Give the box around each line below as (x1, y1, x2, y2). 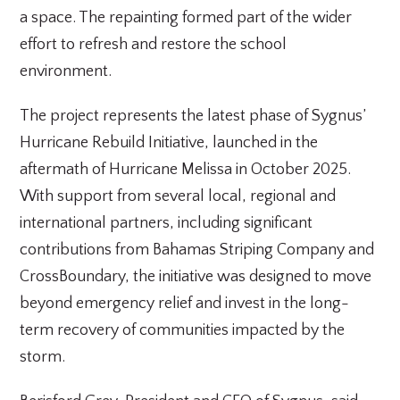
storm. (20, 348, 66, 366)
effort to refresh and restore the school (20, 36, 287, 54)
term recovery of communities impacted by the (20, 321, 346, 339)
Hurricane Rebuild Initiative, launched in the (20, 134, 319, 152)
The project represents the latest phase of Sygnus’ (20, 107, 366, 125)
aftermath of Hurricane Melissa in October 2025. (20, 161, 352, 179)
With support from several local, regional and (20, 187, 337, 205)
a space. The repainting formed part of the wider (20, 9, 353, 27)
